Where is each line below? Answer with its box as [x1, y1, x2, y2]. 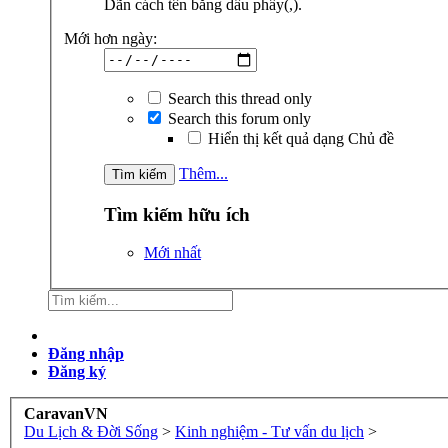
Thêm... [179, 164, 228, 182]
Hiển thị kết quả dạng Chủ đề [204, 129, 394, 147]
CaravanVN [24, 404, 108, 422]
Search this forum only [164, 109, 311, 127]
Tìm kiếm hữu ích [104, 203, 250, 225]
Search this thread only [164, 89, 312, 107]
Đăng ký [48, 363, 106, 381]
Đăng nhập [48, 345, 124, 363]
